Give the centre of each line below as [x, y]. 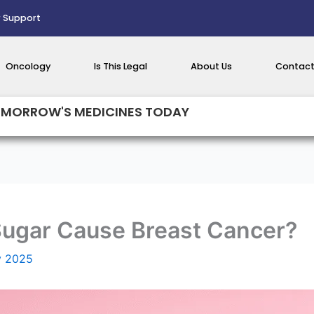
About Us [211, 66]
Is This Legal [121, 66]
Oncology [28, 66]
